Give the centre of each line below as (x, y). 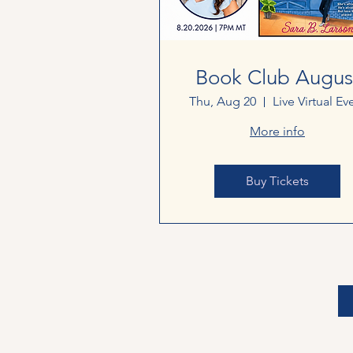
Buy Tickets (277, 181)
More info (277, 132)
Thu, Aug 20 (222, 102)
